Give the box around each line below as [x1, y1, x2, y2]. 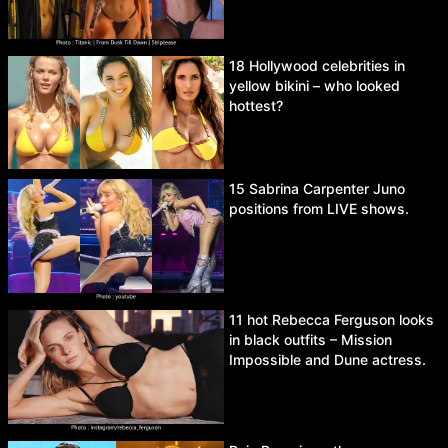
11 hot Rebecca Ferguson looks [229, 311, 434, 329]
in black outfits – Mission [229, 331, 392, 349]
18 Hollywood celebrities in [229, 57, 405, 74]
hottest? [229, 97, 283, 114]
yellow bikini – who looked [229, 77, 400, 94]
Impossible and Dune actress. [229, 351, 426, 369]
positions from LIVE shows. [229, 200, 409, 218]
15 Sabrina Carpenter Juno [229, 180, 405, 198]
